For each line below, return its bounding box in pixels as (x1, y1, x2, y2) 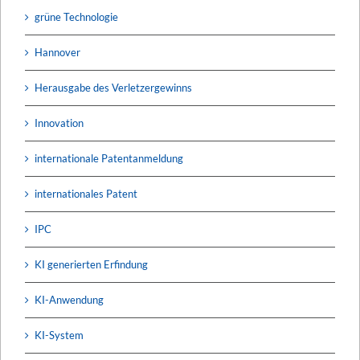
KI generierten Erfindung (35, 257, 148, 271)
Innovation (35, 116, 84, 129)
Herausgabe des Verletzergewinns (35, 80, 192, 94)
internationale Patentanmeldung (35, 151, 183, 165)
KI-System (35, 328, 84, 342)
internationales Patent (35, 186, 137, 200)
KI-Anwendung (35, 292, 104, 306)
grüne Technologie (35, 10, 118, 23)
